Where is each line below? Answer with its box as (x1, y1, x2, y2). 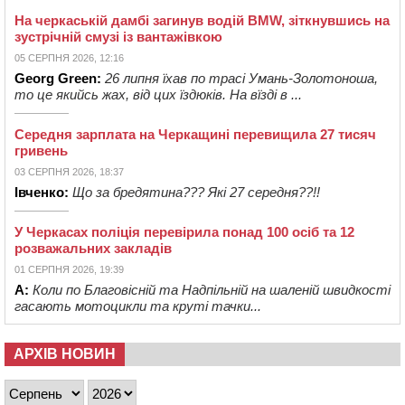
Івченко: (14, 184, 69, 201)
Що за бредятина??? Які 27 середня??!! (72, 184, 320, 201)
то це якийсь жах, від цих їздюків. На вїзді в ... (14, 87, 302, 103)
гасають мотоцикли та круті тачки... (14, 298, 261, 315)
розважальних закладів (14, 240, 172, 257)
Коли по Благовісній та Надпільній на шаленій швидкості (33, 282, 391, 298)
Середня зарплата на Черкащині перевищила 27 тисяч (14, 127, 376, 143)
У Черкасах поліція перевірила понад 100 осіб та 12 (14, 224, 354, 240)
